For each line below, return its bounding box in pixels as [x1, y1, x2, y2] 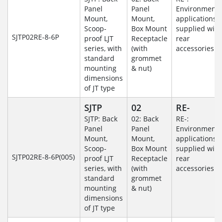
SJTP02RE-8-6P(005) [12, 152, 75, 162]
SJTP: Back [84, 114, 117, 124]
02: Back [131, 114, 159, 124]
